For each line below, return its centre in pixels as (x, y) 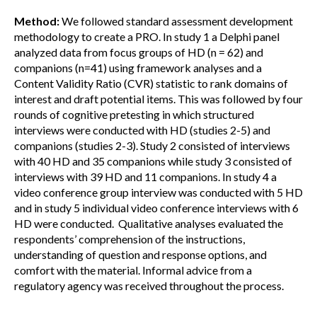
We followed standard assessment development (176, 21)
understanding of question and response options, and (140, 254)
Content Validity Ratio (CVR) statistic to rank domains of (151, 83)
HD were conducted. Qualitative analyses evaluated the (149, 223)
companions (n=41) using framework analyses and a (138, 68)
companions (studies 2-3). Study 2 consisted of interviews (152, 145)
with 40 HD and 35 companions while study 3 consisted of (153, 161)
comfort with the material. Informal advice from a (133, 270)
